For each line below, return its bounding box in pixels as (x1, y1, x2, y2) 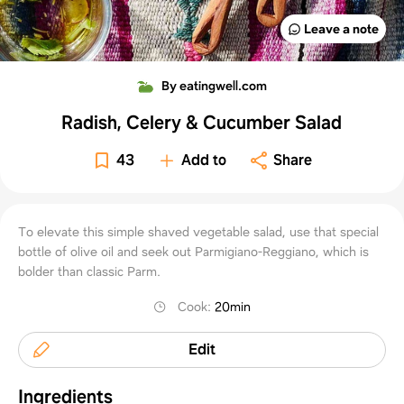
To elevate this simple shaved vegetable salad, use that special (18, 223, 379, 240)
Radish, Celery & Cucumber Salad (61, 110, 343, 134)
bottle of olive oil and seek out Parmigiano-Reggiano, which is (18, 243, 369, 260)
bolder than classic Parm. (18, 262, 161, 280)
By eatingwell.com (161, 77, 268, 94)
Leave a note (303, 20, 379, 37)
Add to (181, 150, 227, 170)
